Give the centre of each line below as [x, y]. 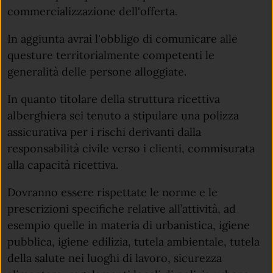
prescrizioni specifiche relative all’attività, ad [122, 209]
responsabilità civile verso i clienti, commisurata [131, 149]
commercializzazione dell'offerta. [92, 11]
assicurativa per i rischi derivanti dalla [104, 132]
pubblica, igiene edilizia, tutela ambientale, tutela [133, 242]
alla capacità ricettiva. [63, 165]
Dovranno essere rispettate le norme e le [112, 193]
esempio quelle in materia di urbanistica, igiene [129, 225]
